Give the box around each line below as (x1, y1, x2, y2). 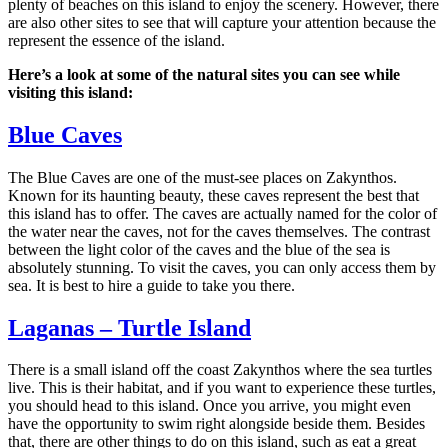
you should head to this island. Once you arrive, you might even (8, 397, 411, 415)
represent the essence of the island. (8, 31, 225, 49)
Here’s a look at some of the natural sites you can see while (8, 65, 400, 83)
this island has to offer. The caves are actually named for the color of (8, 204, 437, 222)
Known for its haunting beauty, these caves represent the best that (8, 186, 419, 204)
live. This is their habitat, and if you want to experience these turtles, (8, 379, 436, 397)
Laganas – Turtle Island (8, 314, 251, 341)
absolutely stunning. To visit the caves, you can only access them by (8, 258, 436, 276)
